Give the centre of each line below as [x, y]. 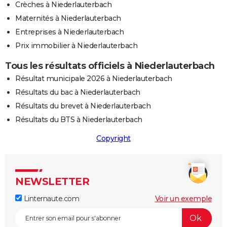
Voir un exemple [183, 198]
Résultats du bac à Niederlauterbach [78, 92]
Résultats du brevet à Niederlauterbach [83, 106]
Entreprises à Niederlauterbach [69, 32]
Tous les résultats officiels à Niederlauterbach [110, 66]
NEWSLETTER [52, 181]
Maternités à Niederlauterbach [68, 18]
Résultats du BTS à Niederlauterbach [79, 119]
